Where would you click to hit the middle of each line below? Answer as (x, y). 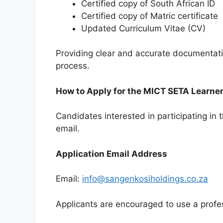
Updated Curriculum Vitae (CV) (143, 28)
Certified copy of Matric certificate (150, 16)
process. (73, 66)
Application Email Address (111, 154)
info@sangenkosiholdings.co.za (145, 179)
